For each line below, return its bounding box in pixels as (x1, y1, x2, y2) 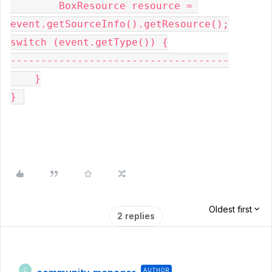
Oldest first (209, 204, 252, 214)
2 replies (117, 211, 155, 221)
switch (10, 36, 53, 48)
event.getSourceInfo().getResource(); (10, 18, 229, 30)
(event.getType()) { (53, 36, 168, 48)
